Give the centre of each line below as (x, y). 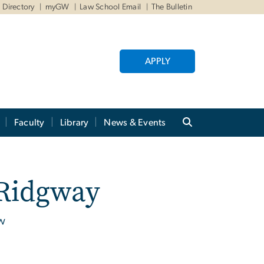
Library (74, 123)
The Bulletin (172, 7)
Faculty (29, 123)
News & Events (135, 123)
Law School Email (110, 7)
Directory (18, 7)
